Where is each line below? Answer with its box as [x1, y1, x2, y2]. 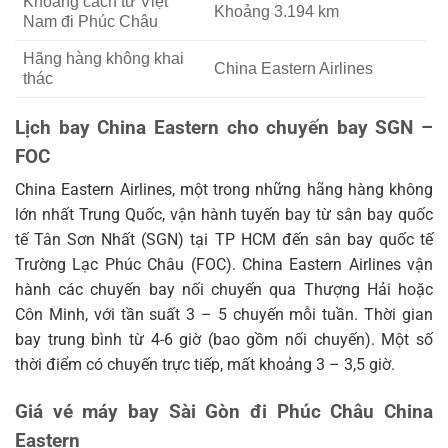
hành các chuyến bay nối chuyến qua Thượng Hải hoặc [15, 279, 433, 299]
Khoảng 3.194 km [214, 2, 339, 20]
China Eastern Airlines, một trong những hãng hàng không [15, 179, 433, 199]
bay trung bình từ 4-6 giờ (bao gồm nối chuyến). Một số [15, 329, 433, 349]
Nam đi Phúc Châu [23, 12, 158, 30]
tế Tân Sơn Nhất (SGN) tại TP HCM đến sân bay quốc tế [15, 229, 433, 249]
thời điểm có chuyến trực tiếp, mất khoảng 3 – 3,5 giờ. [15, 354, 395, 374]
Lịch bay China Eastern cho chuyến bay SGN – [15, 116, 433, 139]
